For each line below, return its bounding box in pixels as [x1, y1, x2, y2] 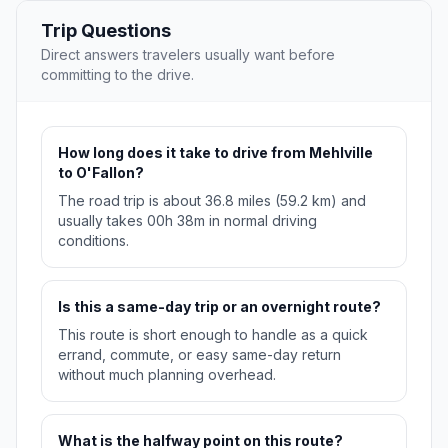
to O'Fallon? [58, 164, 144, 182]
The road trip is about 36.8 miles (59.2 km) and [58, 192, 366, 210]
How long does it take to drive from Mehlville [58, 144, 373, 162]
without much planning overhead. [58, 366, 276, 384]
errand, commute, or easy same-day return [58, 346, 341, 364]
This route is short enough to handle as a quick [58, 326, 368, 344]
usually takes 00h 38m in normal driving [58, 212, 317, 230]
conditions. [58, 232, 129, 250]
